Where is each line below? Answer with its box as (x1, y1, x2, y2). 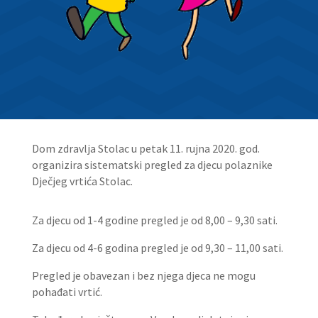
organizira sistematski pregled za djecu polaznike (31, 158, 273, 172)
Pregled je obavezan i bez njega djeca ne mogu (31, 268, 256, 283)
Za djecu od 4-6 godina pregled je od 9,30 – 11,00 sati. (31, 241, 283, 256)
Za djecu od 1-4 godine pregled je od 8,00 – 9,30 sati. (31, 213, 278, 228)
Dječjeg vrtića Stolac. (31, 174, 133, 189)
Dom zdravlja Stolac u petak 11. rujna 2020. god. (31, 141, 260, 156)
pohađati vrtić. (31, 285, 102, 300)
